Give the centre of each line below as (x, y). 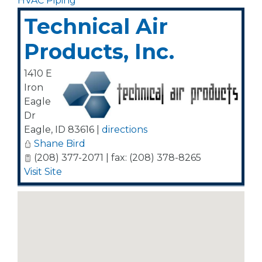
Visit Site (43, 172)
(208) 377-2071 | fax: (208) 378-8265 (116, 158)
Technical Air (96, 26)
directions (125, 130)
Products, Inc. (99, 51)
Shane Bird (60, 144)
